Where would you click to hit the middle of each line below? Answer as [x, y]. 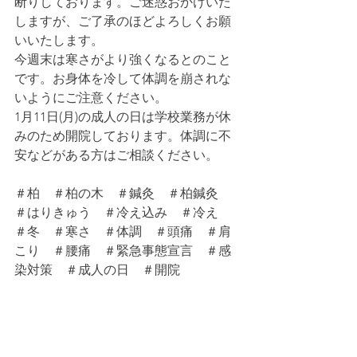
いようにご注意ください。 [91, 98]
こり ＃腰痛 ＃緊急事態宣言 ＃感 [123, 251]
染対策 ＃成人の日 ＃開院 [97, 270]
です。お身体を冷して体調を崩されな [123, 78]
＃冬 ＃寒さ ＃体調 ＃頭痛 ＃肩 [123, 231]
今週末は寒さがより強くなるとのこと [123, 59]
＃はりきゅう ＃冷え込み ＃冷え [123, 212]
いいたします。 [59, 40]
